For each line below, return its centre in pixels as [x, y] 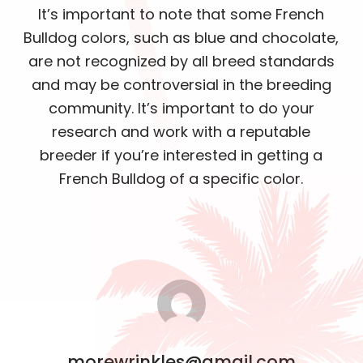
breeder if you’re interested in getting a [181, 155]
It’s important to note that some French [181, 14]
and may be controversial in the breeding [181, 85]
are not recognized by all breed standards [181, 61]
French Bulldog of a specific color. [181, 179]
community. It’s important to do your [181, 108]
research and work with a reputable [181, 132]
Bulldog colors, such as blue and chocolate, [181, 38]
